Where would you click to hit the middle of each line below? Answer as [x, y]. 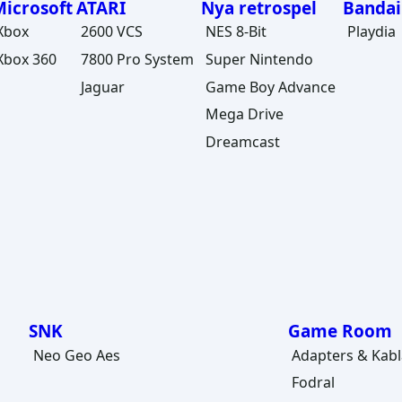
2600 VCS [111, 32]
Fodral [314, 383]
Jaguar [102, 87]
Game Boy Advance [271, 87]
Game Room [340, 332]
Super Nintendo [260, 59]
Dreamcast [243, 141]
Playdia [372, 32]
